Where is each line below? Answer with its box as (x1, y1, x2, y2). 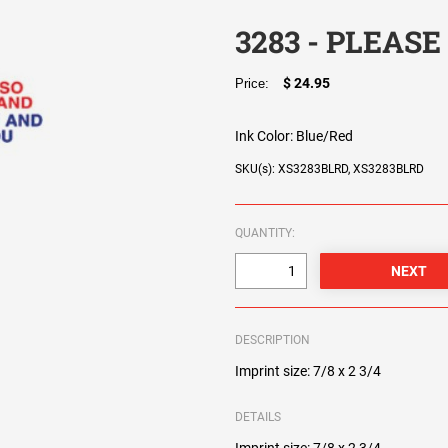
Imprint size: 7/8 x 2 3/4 (235, 363, 382, 380)
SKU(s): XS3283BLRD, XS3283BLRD (235, 162, 425, 177)
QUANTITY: (235, 226, 296, 241)
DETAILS (235, 410, 282, 425)
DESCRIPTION (235, 333, 311, 348)
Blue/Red (296, 128, 354, 145)
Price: (235, 76, 278, 92)
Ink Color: (235, 128, 294, 145)
